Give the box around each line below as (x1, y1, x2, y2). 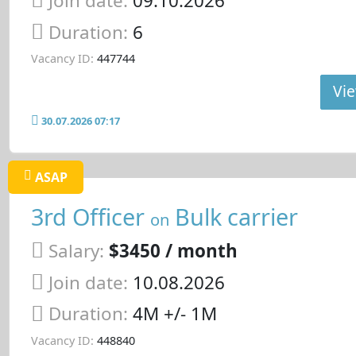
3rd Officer (30, 201, 150, 233)
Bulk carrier (168, 201, 298, 233)
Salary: (48, 238, 104, 263)
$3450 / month (108, 238, 238, 263)
